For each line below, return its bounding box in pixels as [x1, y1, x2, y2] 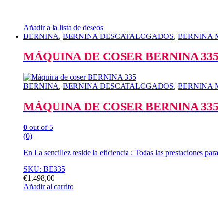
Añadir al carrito [23, 182, 73, 191]
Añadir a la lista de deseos [23, 23, 103, 32]
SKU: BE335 [23, 165, 65, 174]
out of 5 [27, 123, 53, 132]
